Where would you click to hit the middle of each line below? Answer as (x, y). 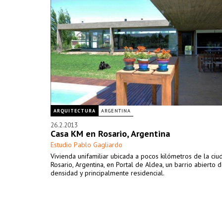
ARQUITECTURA (75, 111)
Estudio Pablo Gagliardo (86, 145)
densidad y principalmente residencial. (108, 173)
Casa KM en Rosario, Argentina (110, 134)
